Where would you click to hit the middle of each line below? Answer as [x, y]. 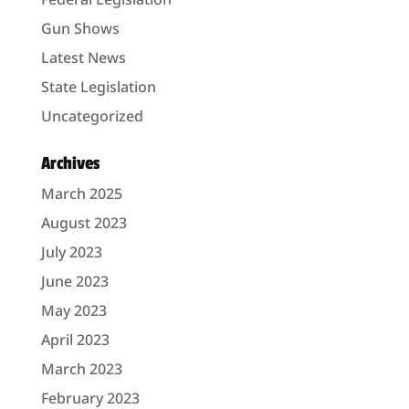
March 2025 [81, 194]
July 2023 [71, 252]
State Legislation [98, 87]
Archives [70, 164]
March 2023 [81, 369]
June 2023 [74, 282]
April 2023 [75, 340]
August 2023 [84, 223]
